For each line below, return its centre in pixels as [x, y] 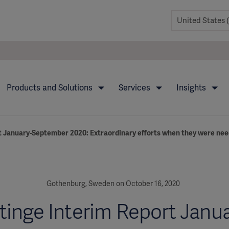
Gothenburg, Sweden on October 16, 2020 [114, 184]
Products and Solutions [50, 88]
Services [135, 88]
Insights [192, 88]
